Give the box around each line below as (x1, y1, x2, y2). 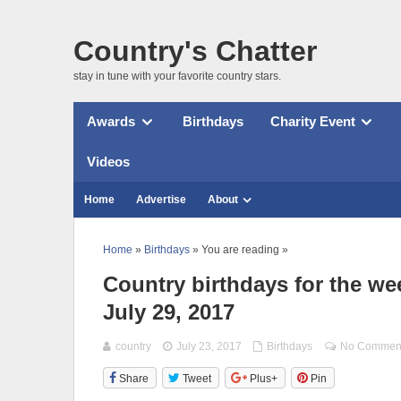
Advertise (136, 192, 186, 206)
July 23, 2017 (176, 339, 243, 353)
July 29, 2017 (103, 299, 235, 324)
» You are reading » (190, 243, 288, 256)
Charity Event (269, 114, 355, 130)
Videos (87, 153, 130, 169)
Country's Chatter (73, 34, 317, 67)
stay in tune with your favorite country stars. (73, 69, 281, 82)
